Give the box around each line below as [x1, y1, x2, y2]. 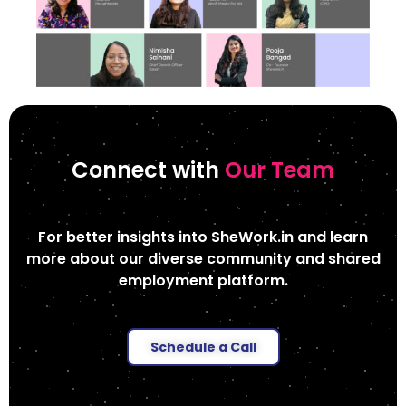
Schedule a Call [150, 338, 256, 357]
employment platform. [118, 270, 288, 292]
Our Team [225, 155, 334, 186]
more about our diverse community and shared [25, 248, 381, 270]
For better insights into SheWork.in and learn [38, 227, 368, 248]
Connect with [72, 155, 225, 186]
